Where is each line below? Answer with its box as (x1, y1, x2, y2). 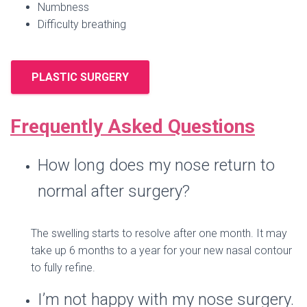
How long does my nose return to (38, 156, 275, 175)
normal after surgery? (38, 182, 190, 201)
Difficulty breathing (38, 18, 126, 31)
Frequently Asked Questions (10, 115, 255, 138)
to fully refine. (31, 261, 95, 274)
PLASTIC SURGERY (32, 71, 129, 84)
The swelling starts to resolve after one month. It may (31, 227, 287, 240)
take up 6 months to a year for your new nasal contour (31, 244, 292, 257)
